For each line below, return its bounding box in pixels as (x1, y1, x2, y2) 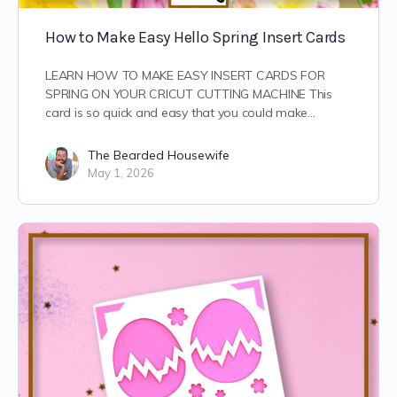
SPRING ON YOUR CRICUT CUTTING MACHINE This (45, 86, 332, 103)
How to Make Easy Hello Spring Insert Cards (45, 27, 346, 48)
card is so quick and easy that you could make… (45, 105, 315, 121)
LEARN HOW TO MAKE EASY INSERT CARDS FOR (45, 67, 325, 84)
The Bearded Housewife (88, 147, 230, 164)
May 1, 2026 (88, 166, 154, 181)
